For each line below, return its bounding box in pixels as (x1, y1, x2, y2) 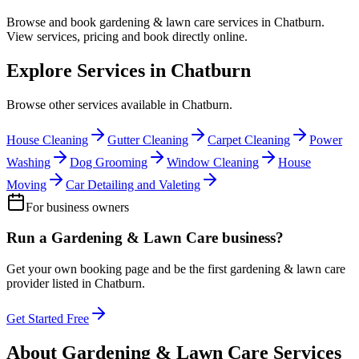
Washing (6, 155, 50, 169)
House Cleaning (6, 132, 88, 147)
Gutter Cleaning (107, 132, 188, 147)
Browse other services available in (6, 97, 182, 111)
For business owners (26, 200, 129, 214)
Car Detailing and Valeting (66, 177, 200, 192)
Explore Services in (6, 59, 171, 81)
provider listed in (6, 276, 95, 291)
